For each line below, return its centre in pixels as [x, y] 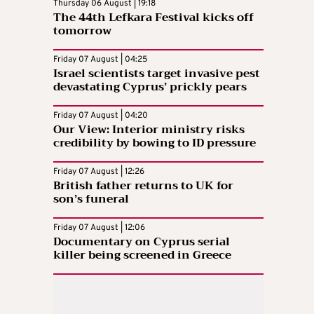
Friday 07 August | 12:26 [99, 171]
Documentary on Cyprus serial [142, 241]
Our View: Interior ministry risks [149, 129]
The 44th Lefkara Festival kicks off [153, 17]
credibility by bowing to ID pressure [155, 143]
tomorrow [82, 30]
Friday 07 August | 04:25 [100, 59]
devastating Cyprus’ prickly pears [150, 87]
